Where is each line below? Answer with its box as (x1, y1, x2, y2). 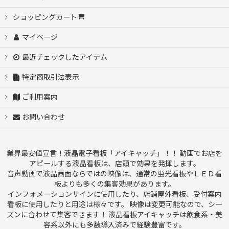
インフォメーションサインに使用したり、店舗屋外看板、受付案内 (7, 190, 222, 198)
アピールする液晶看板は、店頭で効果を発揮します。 (29, 159, 200, 168)
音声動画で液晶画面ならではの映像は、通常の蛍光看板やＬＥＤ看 (7, 170, 222, 178)
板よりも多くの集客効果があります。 (54, 180, 175, 188)
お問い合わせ (22, 113, 65, 121)
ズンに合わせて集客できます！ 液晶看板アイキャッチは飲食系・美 (7, 211, 222, 219)
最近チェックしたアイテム (22, 53, 108, 61)
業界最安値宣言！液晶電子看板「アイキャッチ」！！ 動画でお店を (7, 149, 222, 157)
